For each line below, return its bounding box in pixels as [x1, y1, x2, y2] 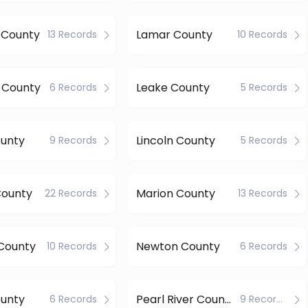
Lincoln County [135, 132, 215, 148]
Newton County [135, 238, 220, 254]
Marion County [135, 185, 215, 201]
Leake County [135, 79, 210, 96]
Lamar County [135, 26, 212, 43]
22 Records [45, 186, 98, 200]
